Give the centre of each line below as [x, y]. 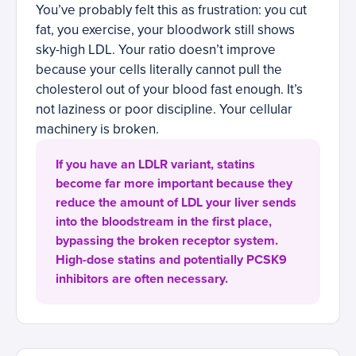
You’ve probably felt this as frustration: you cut [171, 10]
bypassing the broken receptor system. [167, 241]
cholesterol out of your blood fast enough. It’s [169, 90]
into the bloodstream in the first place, [164, 222]
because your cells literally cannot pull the [159, 70]
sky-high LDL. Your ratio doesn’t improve [156, 50]
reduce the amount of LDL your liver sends [176, 203]
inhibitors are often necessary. [142, 279]
